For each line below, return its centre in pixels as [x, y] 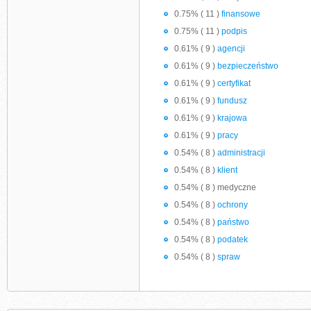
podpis [234, 31]
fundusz [232, 101]
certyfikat [234, 83]
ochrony [233, 205]
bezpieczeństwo [248, 66]
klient [227, 170]
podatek [233, 239]
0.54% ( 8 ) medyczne [215, 187]
